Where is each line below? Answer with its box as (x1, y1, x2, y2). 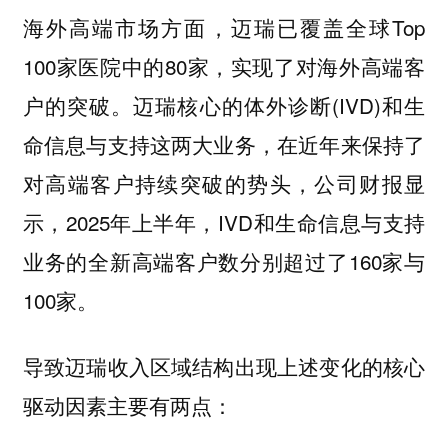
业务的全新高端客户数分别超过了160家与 (22, 245, 426, 276)
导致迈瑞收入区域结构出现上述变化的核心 (22, 352, 426, 382)
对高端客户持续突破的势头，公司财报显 (22, 167, 426, 198)
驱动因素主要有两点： (22, 391, 233, 421)
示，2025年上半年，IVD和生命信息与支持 (22, 206, 426, 237)
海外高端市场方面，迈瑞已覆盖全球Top (22, 11, 426, 42)
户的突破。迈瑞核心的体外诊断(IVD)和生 (22, 89, 426, 120)
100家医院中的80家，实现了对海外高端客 (22, 50, 426, 81)
